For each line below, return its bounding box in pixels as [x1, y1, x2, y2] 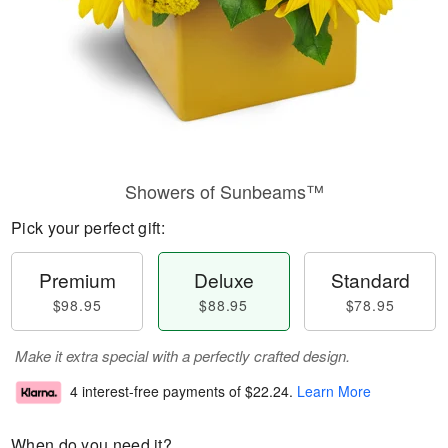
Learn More [297, 381, 371, 402]
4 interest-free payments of [70, 381, 245, 402]
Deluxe [193, 266, 254, 293]
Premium [38, 266, 116, 293]
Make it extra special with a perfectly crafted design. [15, 345, 350, 366]
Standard [330, 266, 410, 293]
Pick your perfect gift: [11, 216, 165, 239]
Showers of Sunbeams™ [124, 178, 324, 204]
